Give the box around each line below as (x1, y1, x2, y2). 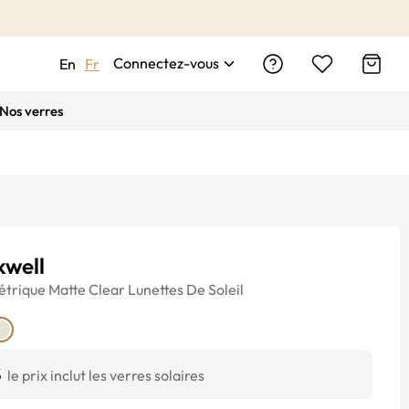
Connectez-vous (113, 54, 219, 72)
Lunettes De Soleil (128, 280, 244, 299)
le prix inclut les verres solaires (7, 366, 204, 384)
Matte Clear (48, 280, 125, 299)
